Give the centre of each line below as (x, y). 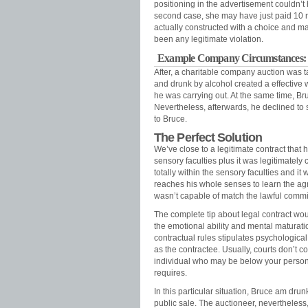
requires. (170, 273)
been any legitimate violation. (209, 39)
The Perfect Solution (208, 137)
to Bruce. (170, 119)
